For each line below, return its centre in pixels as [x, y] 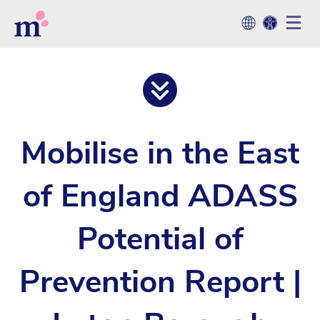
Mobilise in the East [160, 154]
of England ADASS [160, 196]
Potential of [160, 239]
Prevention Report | [160, 282]
